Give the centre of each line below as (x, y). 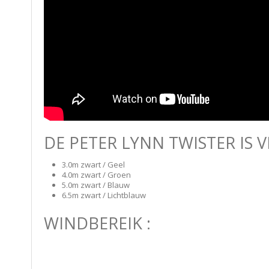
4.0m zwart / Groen (96, 175)
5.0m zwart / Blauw (96, 185)
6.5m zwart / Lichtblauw (104, 195)
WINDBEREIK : (97, 223)
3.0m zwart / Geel (93, 165)
